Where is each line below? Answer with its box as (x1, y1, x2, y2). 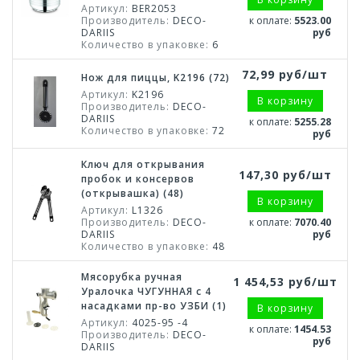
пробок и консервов (81, 172, 194, 186)
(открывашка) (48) (81, 186, 184, 200)
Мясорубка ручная (81, 270, 182, 284)
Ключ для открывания (81, 157, 205, 171)
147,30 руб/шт (238, 167, 332, 182)
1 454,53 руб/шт (232, 274, 337, 289)
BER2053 (129, 2, 177, 15)
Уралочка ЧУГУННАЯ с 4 (81, 284, 211, 298)
